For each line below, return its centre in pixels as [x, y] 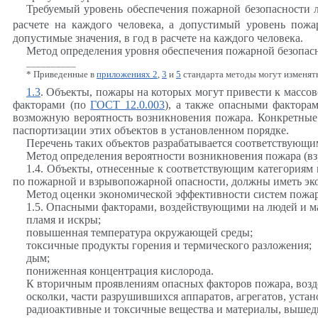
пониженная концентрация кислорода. [120, 270]
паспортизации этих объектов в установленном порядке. [151, 130]
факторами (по [52, 104]
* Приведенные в [61, 74]
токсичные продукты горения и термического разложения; [169, 245]
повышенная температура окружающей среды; [139, 232]
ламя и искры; [66, 219]
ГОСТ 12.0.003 [127, 104]
